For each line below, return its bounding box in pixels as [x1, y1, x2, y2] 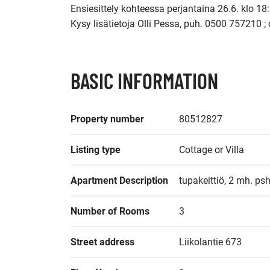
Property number [71, 113, 144, 125]
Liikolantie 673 [179, 236, 242, 248]
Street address [71, 236, 134, 248]
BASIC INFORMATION [71, 67, 218, 93]
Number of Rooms [71, 206, 149, 217]
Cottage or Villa [179, 144, 244, 155]
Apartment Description [71, 175, 168, 186]
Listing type [71, 144, 121, 155]
